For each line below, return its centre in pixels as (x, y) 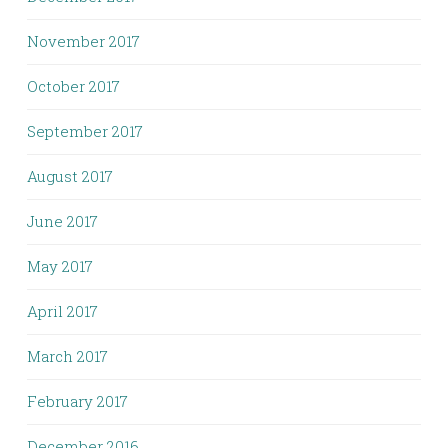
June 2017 (62, 221)
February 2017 (77, 401)
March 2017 (67, 356)
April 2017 (62, 311)
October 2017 (73, 86)
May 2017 (60, 266)
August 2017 (70, 176)
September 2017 (85, 131)
